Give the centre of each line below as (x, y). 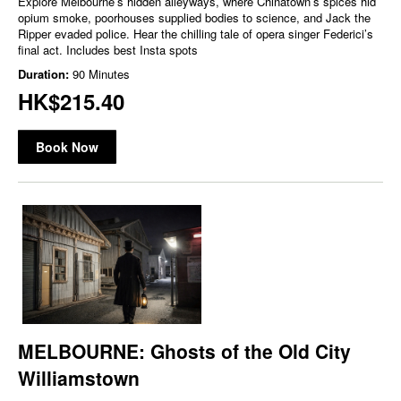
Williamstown (79, 377)
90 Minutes (101, 73)
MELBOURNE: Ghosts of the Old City (184, 350)
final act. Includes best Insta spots (108, 49)
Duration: (45, 73)
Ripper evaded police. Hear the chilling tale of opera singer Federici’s (196, 33)
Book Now (67, 146)
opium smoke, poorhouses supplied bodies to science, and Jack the (194, 17)
